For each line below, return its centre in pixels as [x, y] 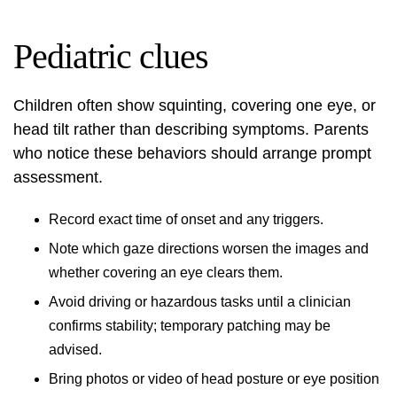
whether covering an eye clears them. [166, 272]
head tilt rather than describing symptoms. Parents [191, 129]
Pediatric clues [111, 56]
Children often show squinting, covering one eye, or [195, 105]
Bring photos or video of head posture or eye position [214, 379]
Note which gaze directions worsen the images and [209, 249]
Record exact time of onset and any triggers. [186, 219]
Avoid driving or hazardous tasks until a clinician [200, 302]
